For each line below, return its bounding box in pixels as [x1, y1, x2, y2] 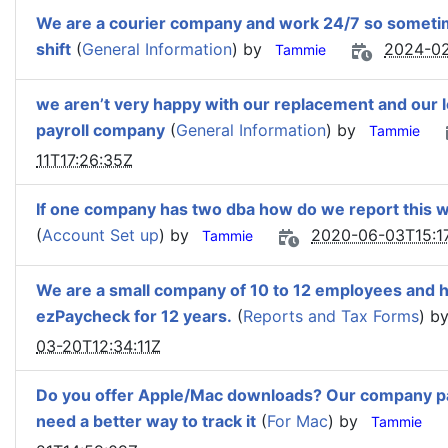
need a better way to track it [36, 411, 256, 432]
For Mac [267, 411, 328, 432]
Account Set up [42, 225, 159, 246]
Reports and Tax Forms [243, 306, 419, 327]
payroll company [36, 120, 165, 141]
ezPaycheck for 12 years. [36, 306, 232, 327]
